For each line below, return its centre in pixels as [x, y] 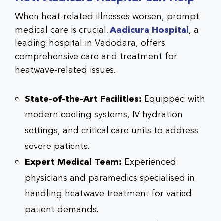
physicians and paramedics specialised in [110, 178]
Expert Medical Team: [73, 162]
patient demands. [62, 209]
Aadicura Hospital [149, 30]
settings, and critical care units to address [111, 130]
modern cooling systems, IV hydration [104, 114]
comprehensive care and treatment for [96, 56]
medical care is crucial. [62, 30]
